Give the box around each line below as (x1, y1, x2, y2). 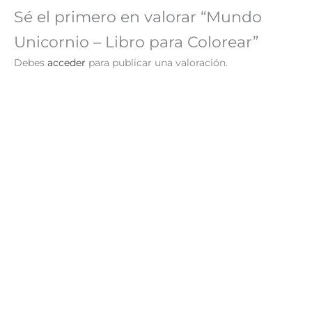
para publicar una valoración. (86, 57, 228, 69)
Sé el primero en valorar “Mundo (14, 8, 262, 26)
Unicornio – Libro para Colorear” (14, 33, 258, 52)
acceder (47, 57, 86, 69)
